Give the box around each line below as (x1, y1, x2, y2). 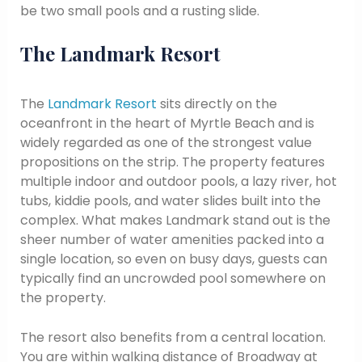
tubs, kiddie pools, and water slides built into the (19, 191, 321, 210)
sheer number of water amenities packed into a (19, 229, 324, 249)
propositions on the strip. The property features (19, 152, 325, 171)
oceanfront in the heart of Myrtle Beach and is (19, 113, 314, 133)
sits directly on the (156, 94, 277, 113)
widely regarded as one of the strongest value (19, 133, 312, 152)
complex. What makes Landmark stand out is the (19, 210, 330, 229)
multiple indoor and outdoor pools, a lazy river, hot (19, 171, 337, 191)
